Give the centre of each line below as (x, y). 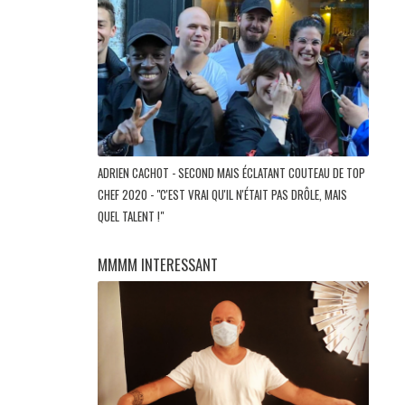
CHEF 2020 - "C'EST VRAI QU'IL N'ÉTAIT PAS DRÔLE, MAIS (222, 194)
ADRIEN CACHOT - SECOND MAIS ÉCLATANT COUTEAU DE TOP (231, 172)
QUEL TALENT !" (132, 216)
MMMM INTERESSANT (158, 264)
